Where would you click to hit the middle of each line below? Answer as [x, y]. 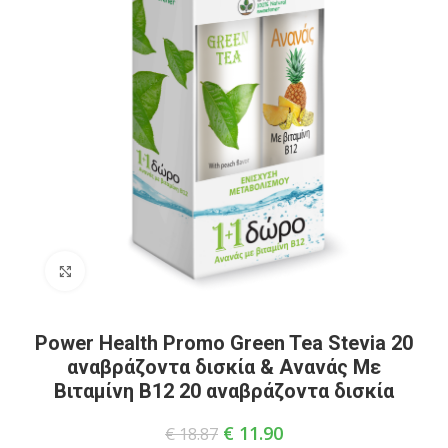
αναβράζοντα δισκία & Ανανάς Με [224, 367]
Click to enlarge [130, 271]
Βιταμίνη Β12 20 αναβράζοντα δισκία [224, 391]
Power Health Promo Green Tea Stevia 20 [224, 343]
